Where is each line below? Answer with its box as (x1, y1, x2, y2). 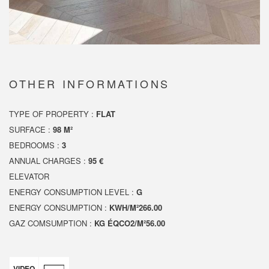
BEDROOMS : (9, 139, 62, 151)
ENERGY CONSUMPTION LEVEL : (9, 186, 136, 198)
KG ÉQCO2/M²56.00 (94, 217, 165, 229)
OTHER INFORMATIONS (9, 76, 170, 91)
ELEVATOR (9, 171, 49, 182)
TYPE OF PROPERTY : (9, 108, 96, 119)
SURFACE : (9, 124, 53, 135)
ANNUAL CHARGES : (9, 155, 88, 166)
